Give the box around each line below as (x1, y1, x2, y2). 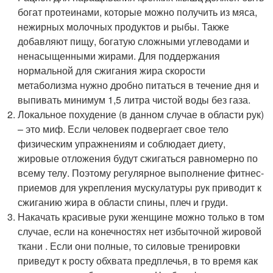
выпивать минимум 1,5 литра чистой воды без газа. (18, 92, 251, 107)
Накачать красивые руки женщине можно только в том (18, 209, 265, 224)
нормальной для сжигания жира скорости (18, 63, 206, 77)
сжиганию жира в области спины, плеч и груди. (18, 194, 229, 209)
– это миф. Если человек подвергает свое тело (18, 121, 229, 136)
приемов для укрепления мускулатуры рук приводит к (18, 180, 262, 194)
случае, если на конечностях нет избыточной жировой (18, 224, 262, 238)
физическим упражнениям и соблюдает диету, (18, 136, 226, 151)
